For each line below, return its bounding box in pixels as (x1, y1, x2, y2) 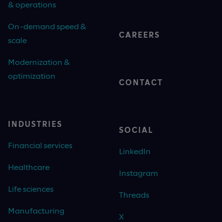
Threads (119, 190, 149, 200)
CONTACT (119, 77, 163, 87)
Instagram (119, 168, 158, 178)
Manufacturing (8, 206, 64, 216)
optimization (8, 71, 55, 81)
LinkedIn (119, 146, 151, 156)
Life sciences (8, 184, 54, 194)
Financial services (8, 140, 72, 150)
